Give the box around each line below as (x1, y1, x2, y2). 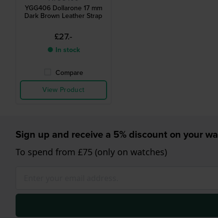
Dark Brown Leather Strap (24, 11, 103, 21)
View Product (42, 85, 85, 95)
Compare (55, 68, 83, 78)
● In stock (47, 45, 80, 55)
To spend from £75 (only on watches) (16, 146, 167, 158)
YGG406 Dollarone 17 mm (24, 3, 102, 14)
